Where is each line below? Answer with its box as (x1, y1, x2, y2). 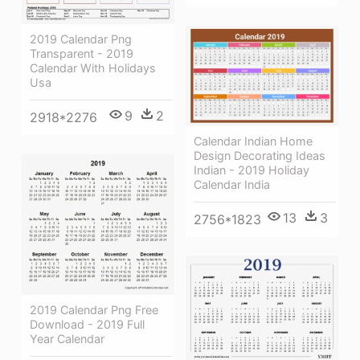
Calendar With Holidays (30, 61, 156, 76)
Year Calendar (30, 331, 104, 346)
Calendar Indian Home (194, 133, 313, 148)
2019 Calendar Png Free (30, 302, 158, 317)
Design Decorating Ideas (194, 148, 325, 162)
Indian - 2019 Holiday (194, 162, 309, 177)
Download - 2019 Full (30, 317, 145, 331)
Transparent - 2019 (30, 47, 133, 61)
